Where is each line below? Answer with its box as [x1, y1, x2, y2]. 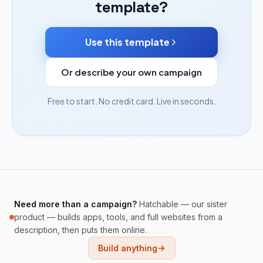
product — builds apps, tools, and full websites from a [14, 212, 222, 222]
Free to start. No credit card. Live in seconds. [47, 96, 216, 106]
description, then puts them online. [14, 225, 147, 235]
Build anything [97, 243, 157, 253]
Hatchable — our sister [137, 199, 227, 209]
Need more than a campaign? [14, 199, 137, 209]
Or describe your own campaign [61, 66, 202, 77]
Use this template [85, 36, 170, 48]
